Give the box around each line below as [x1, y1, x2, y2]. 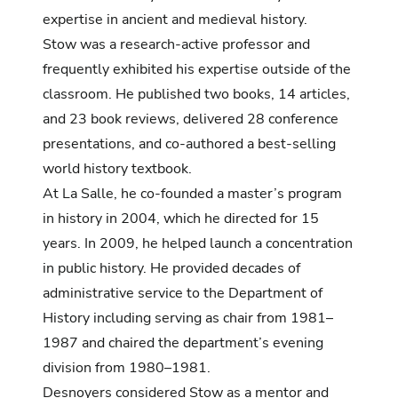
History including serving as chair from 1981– [43, 307, 333, 328]
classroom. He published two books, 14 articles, [43, 84, 350, 104]
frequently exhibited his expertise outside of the [43, 59, 351, 79]
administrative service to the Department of [43, 283, 322, 303]
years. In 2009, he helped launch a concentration [43, 233, 353, 253]
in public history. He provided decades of [43, 258, 300, 278]
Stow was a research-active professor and [43, 34, 310, 54]
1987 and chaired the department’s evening [43, 332, 323, 353]
